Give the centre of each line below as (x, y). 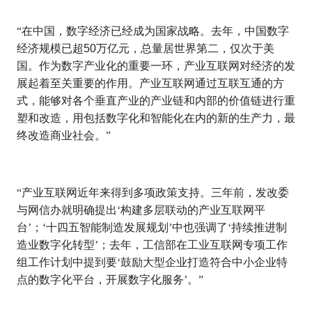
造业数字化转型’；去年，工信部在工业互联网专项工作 (152, 245)
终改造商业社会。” (64, 136)
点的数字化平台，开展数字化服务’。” (110, 280)
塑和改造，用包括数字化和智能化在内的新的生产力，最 (156, 118)
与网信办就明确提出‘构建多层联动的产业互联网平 (141, 210)
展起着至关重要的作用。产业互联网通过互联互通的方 (150, 84)
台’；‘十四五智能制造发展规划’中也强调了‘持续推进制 (152, 228)
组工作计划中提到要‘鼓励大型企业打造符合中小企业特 (152, 263)
